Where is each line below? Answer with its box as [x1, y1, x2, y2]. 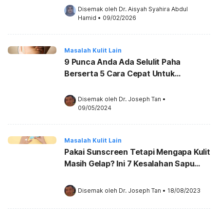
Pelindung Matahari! [64, 170, 140, 180]
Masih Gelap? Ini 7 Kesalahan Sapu [64, 158, 195, 168]
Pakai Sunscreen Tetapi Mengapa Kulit [64, 146, 210, 157]
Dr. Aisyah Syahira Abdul [119, 5, 188, 13]
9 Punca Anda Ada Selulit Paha [64, 56, 181, 67]
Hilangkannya [64, 80, 116, 90]
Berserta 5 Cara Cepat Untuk [64, 68, 175, 78]
